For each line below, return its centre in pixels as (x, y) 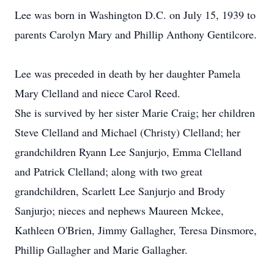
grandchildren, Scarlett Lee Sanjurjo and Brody (120, 191)
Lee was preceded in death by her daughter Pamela (128, 73)
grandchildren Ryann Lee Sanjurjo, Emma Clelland (128, 152)
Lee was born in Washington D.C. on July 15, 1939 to (135, 15)
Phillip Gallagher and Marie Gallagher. (101, 250)
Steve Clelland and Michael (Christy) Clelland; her (128, 132)
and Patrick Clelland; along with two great (109, 171)
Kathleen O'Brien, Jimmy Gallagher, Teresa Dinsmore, (136, 230)
